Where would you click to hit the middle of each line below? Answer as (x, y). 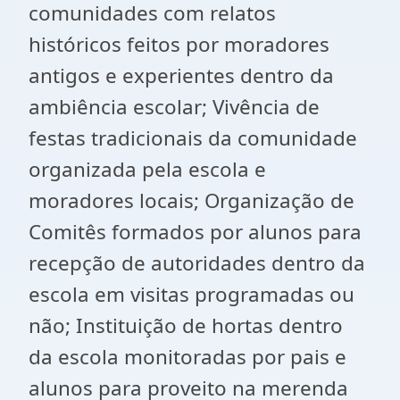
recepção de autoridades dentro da (197, 263)
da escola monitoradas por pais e (187, 357)
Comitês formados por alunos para (195, 232)
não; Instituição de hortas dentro (186, 325)
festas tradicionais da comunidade (193, 138)
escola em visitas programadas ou (192, 294)
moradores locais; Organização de (192, 200)
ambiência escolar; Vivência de (174, 107)
